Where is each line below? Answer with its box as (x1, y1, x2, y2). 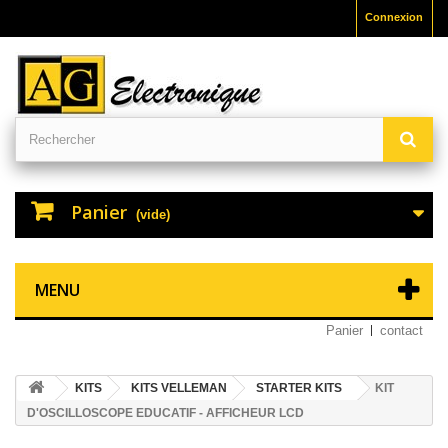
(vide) (136, 207, 170, 222)
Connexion (365, 11, 423, 23)
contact (380, 323, 423, 338)
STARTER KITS (256, 381, 342, 395)
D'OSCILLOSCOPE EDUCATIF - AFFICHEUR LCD (27, 406, 304, 420)
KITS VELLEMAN (131, 381, 227, 395)
